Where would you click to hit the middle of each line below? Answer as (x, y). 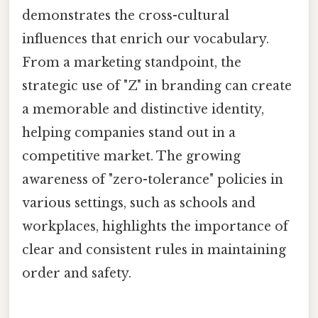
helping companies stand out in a (129, 132)
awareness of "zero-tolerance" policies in (153, 179)
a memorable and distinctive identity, (143, 109)
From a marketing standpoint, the (132, 62)
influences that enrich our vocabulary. (146, 39)
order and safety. (77, 273)
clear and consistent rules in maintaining (154, 250)
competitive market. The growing (131, 156)
